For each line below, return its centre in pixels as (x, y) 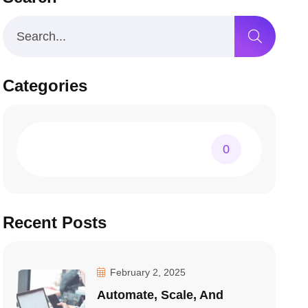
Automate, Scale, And (161, 295)
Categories (45, 86)
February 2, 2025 (147, 272)
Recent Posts (55, 222)
